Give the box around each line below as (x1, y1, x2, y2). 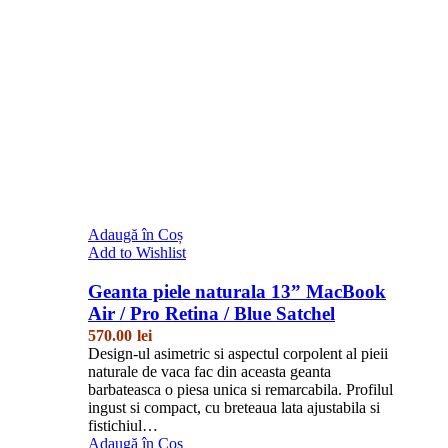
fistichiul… (88, 416, 158, 434)
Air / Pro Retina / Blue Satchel (88, 302, 335, 324)
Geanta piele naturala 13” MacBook (88, 280, 386, 302)
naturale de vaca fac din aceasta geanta (88, 362, 331, 380)
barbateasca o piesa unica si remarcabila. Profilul (88, 380, 393, 398)
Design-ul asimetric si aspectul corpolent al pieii (88, 344, 388, 362)
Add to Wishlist (88, 243, 186, 261)
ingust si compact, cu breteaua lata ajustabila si (88, 398, 380, 416)
